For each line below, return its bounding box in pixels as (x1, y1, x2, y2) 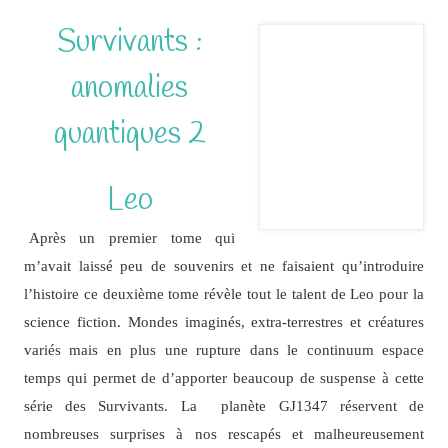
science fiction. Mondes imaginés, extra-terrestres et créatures (23, 313, 425, 331)
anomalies (71, 68, 188, 110)
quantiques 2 (53, 114, 206, 156)
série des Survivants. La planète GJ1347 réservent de (23, 397, 425, 415)
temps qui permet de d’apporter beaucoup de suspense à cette (23, 369, 425, 387)
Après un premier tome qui (28, 229, 236, 247)
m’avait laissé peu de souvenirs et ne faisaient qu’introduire (23, 257, 425, 275)
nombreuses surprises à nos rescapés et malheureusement (23, 425, 425, 443)
